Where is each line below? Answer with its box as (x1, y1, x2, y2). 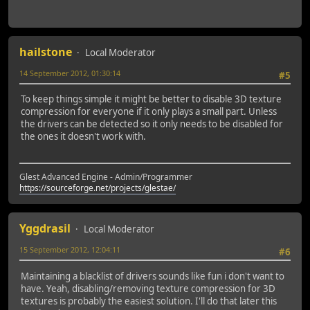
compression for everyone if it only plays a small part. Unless (21, 105, 277, 118)
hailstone (19, 44, 72, 60)
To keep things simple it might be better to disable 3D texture (21, 93, 282, 106)
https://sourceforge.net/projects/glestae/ (19, 182, 176, 194)
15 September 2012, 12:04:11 (19, 244, 120, 255)
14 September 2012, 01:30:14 (19, 67, 120, 78)
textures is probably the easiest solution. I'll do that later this (21, 294, 277, 307)
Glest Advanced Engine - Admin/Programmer (19, 171, 192, 183)
